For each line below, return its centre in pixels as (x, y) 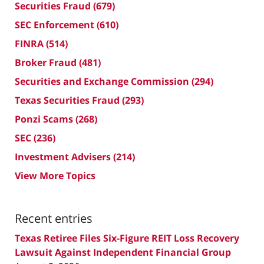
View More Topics (55, 175)
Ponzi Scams (45, 119)
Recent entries (54, 218)
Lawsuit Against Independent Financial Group (123, 252)
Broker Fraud (47, 62)
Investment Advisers (64, 156)
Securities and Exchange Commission (103, 81)
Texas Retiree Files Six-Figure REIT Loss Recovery (127, 238)
